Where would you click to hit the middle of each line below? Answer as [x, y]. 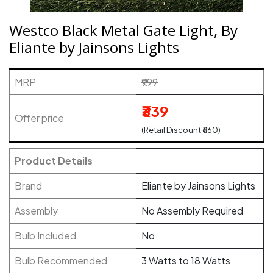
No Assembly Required [192, 211]
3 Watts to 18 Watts [186, 261]
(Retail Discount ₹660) [181, 130]
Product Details [54, 161]
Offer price [39, 118]
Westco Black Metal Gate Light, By [123, 30]
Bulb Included [45, 236]
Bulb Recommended [61, 261]
